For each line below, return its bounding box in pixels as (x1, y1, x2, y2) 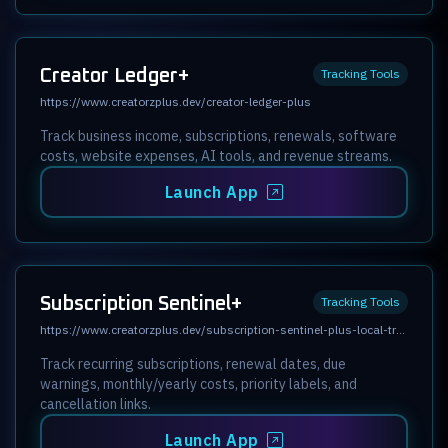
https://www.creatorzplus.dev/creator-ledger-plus (40, 93, 311, 109)
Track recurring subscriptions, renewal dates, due (40, 354, 346, 373)
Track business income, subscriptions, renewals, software (40, 126, 397, 145)
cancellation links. (40, 394, 151, 413)
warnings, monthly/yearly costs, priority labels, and (40, 374, 357, 393)
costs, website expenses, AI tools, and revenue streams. (40, 146, 392, 165)
